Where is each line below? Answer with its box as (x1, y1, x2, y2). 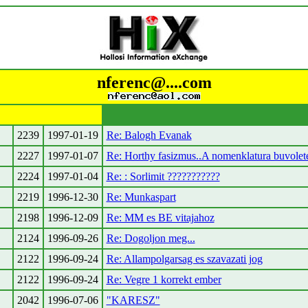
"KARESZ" (106, 294, 160, 306)
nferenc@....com (96, 74, 212, 91)
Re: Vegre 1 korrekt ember (106, 274, 221, 285)
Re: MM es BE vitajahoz (106, 212, 214, 223)
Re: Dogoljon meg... (106, 232, 195, 244)
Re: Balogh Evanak (106, 129, 192, 141)
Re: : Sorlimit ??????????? (106, 170, 220, 182)
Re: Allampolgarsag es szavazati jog (106, 253, 263, 265)
